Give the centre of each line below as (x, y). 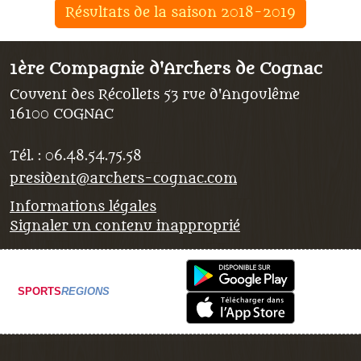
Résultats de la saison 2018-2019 (180, 12)
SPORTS (39, 291)
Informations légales (83, 207)
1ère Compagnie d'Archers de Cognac (166, 69)
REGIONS (85, 291)
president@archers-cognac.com (123, 178)
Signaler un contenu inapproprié (125, 226)
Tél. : (27, 156)
